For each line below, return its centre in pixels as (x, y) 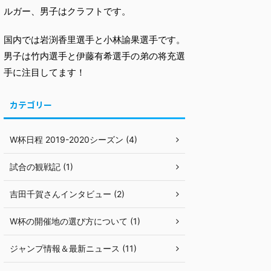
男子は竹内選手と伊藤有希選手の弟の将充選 (94, 56)
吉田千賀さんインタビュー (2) (67, 194)
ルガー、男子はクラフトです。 (67, 11)
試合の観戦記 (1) (41, 167)
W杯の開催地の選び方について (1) (75, 221)
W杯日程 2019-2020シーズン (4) (73, 140)
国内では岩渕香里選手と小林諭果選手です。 (94, 40)
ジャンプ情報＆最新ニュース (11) (73, 249)
